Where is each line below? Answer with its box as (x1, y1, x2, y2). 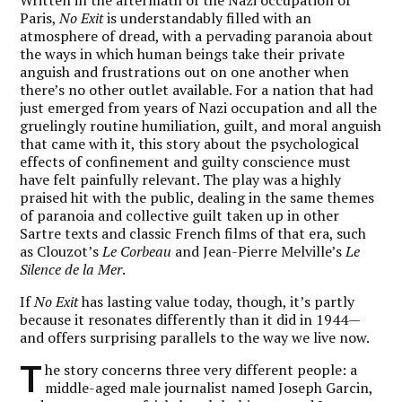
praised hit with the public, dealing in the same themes (20, 187, 375, 207)
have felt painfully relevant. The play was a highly (20, 169, 342, 189)
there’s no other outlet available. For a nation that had (20, 79, 374, 100)
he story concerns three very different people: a (45, 359, 358, 380)
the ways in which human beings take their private (20, 43, 345, 64)
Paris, (20, 7, 60, 28)
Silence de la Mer (20, 258, 123, 279)
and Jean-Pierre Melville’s (171, 240, 346, 261)
